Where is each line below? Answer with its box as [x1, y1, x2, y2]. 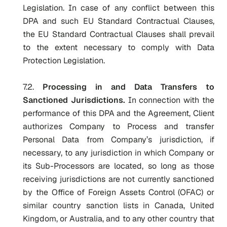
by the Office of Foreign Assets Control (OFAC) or [23, 187, 214, 198]
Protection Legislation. [23, 55, 105, 66]
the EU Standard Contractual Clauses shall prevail [23, 29, 214, 40]
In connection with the [125, 95, 215, 105]
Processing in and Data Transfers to [34, 82, 214, 92]
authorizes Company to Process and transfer [23, 121, 214, 132]
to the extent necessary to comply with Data [23, 42, 214, 53]
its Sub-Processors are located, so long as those [23, 161, 214, 171]
